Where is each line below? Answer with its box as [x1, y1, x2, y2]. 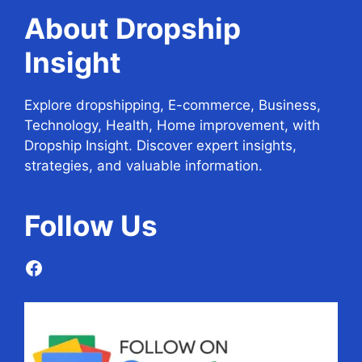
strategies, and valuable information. [24, 157, 263, 174]
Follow [24, 208, 114, 242]
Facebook [23, 255, 113, 279]
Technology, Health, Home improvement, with [24, 116, 320, 133]
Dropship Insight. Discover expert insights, [24, 137, 297, 154]
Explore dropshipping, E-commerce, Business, [24, 96, 321, 113]
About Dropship [24, 11, 241, 45]
